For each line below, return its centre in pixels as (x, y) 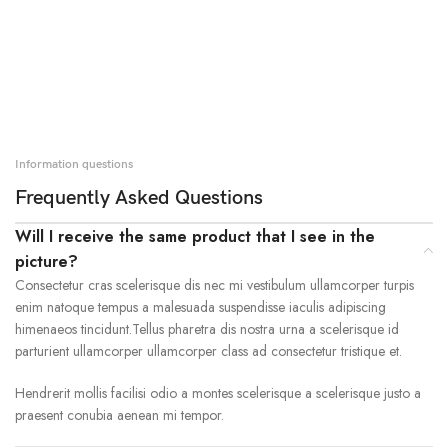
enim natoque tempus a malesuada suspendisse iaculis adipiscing (200, 307)
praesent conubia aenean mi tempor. (119, 415)
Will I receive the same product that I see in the (195, 236)
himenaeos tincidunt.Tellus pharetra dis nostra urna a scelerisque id (207, 329)
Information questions (74, 164)
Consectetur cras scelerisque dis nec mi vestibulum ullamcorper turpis (214, 285)
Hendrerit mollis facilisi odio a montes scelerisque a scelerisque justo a (218, 393)
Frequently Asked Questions (139, 198)
